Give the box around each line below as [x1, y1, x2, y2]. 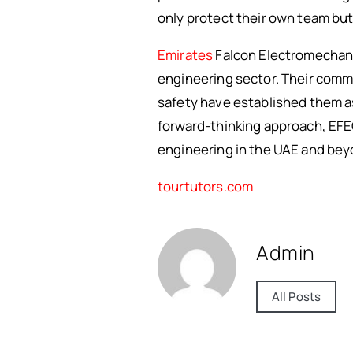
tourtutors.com [158, 177, 254, 195]
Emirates [158, 46, 214, 64]
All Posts [272, 288, 321, 306]
